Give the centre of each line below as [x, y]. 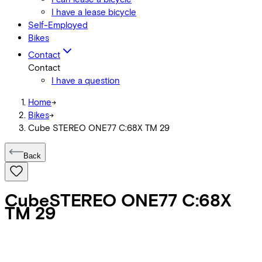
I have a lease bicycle [94, 12]
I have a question [86, 80]
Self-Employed [58, 25]
